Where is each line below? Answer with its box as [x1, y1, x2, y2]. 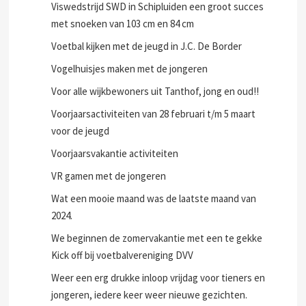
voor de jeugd [51, 124, 110, 137]
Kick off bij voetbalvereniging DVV [51, 249, 194, 262]
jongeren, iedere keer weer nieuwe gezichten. [51, 288, 248, 301]
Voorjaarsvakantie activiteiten [51, 147, 179, 160]
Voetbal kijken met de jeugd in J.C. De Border [51, 40, 242, 53]
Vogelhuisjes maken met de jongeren [51, 62, 208, 75]
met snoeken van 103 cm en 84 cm [51, 17, 195, 30]
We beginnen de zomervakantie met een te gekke [51, 232, 263, 245]
